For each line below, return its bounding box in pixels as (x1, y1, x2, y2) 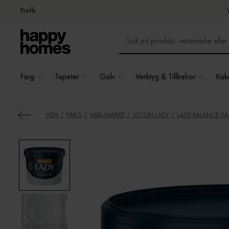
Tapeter (55, 72, 79, 81)
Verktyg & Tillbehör (135, 72, 196, 81)
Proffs (20, 6, 35, 14)
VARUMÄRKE (89, 111, 125, 119)
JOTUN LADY (132, 111, 169, 119)
